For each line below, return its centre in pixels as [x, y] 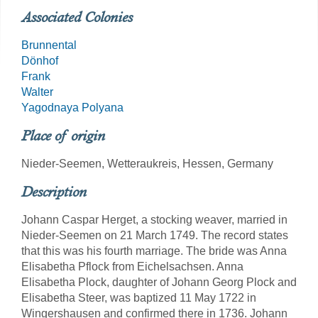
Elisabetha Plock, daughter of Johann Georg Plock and [159, 282]
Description [54, 192]
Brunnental [49, 45]
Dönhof [40, 61]
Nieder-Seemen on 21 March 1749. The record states [155, 235]
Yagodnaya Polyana [72, 108]
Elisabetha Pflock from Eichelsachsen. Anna [132, 267]
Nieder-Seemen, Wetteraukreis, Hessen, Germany [147, 164]
